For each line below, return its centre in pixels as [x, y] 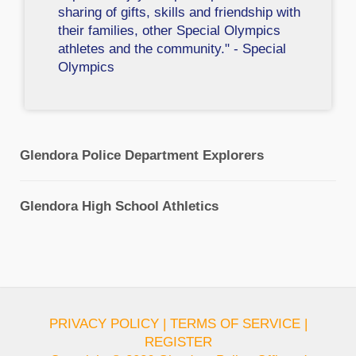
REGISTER [178, 342]
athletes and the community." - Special [172, 49]
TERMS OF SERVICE [235, 323]
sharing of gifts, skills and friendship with [180, 13]
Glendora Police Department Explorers [142, 155]
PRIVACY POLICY [104, 323]
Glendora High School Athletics [119, 206]
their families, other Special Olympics [170, 31]
